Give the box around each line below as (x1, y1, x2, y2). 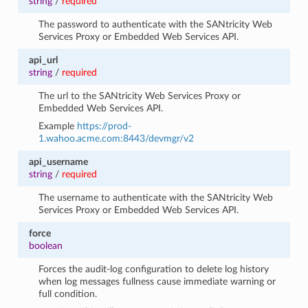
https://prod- (77, 120, 132, 131)
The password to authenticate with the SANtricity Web (38, 19, 273, 30)
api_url (28, 54, 58, 65)
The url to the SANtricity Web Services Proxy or (38, 90, 241, 101)
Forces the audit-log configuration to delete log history (38, 263, 269, 274)
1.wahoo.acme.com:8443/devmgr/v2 (38, 133, 195, 144)
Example (38, 120, 78, 131)
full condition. (38, 288, 98, 299)
